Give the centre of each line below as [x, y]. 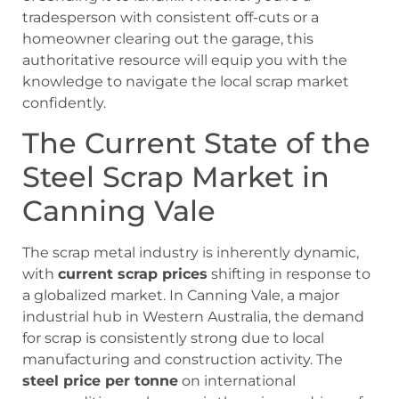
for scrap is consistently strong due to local [173, 338]
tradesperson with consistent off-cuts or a [171, 17]
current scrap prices [133, 273]
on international [237, 380]
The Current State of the [196, 142]
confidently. [64, 102]
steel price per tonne [100, 380]
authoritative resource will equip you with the [185, 60]
